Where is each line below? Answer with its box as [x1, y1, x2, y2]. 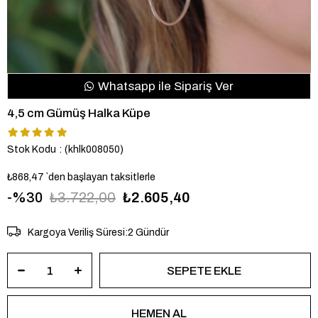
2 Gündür [127, 226, 169, 238]
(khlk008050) [65, 144, 124, 155]
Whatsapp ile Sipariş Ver [95, 79, 234, 93]
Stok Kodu [7, 144, 56, 155]
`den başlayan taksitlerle [46, 172, 155, 182]
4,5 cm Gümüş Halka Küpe [7, 106, 150, 120]
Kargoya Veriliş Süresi [27, 226, 125, 238]
